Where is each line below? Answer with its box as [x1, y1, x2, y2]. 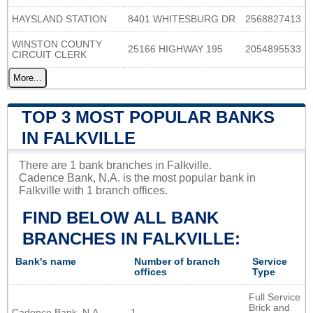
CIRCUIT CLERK [12, 49, 87, 60]
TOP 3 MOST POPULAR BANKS [22, 107, 275, 126]
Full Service [249, 291, 300, 303]
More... [13, 72, 42, 83]
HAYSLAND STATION [12, 13, 107, 24]
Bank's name [15, 256, 76, 267]
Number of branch [134, 256, 220, 267]
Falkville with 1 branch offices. [19, 184, 168, 196]
